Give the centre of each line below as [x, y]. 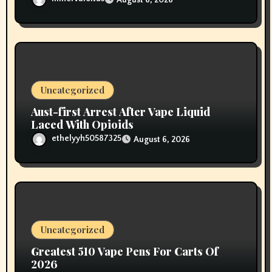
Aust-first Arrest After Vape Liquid [121, 112]
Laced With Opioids [83, 125]
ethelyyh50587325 [87, 139]
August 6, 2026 [162, 139]
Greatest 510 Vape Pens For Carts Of [125, 252]
